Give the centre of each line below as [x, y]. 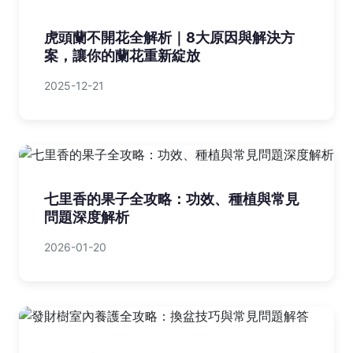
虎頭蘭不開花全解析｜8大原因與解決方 [169, 38]
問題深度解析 [87, 217]
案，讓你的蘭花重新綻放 [122, 56]
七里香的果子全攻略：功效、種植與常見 [172, 199]
